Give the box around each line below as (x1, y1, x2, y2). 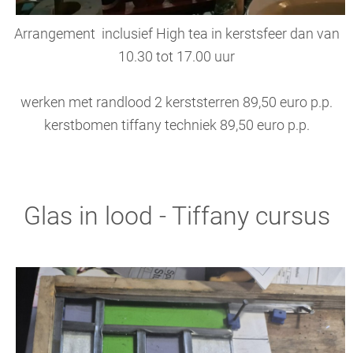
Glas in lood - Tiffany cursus (23, 200, 330, 231)
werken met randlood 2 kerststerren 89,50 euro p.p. (20, 94, 333, 110)
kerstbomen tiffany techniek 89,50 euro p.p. (43, 117, 310, 133)
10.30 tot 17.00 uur (118, 48, 235, 65)
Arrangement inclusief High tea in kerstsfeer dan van (13, 25, 340, 42)
